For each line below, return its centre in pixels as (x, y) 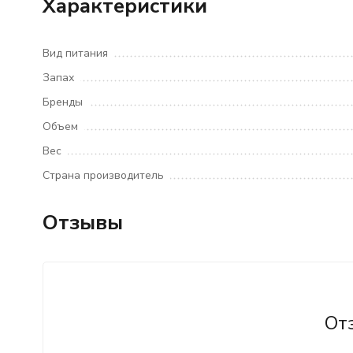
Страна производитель (103, 175)
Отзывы (82, 223)
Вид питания (75, 53)
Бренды (62, 102)
